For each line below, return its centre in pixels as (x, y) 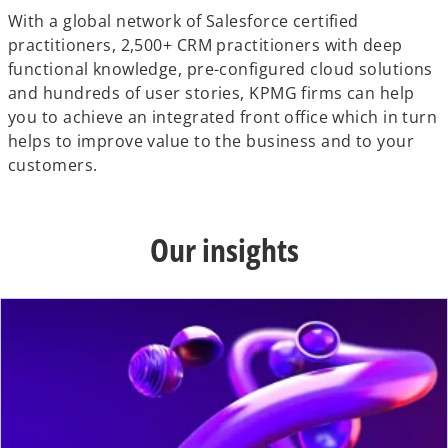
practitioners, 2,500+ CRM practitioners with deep (205, 45)
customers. (53, 165)
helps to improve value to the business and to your (211, 141)
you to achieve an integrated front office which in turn (223, 117)
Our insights (224, 249)
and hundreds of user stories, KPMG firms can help (211, 93)
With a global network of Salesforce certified (183, 21)
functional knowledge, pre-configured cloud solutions (220, 69)
